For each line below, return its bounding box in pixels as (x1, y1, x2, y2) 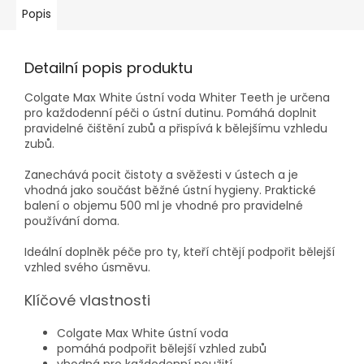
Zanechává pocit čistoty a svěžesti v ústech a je (24, 166, 298, 183)
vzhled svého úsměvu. (24, 258, 150, 275)
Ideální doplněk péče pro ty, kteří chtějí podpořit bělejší (24, 243, 335, 260)
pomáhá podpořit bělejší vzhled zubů (57, 340, 266, 357)
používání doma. (24, 212, 119, 229)
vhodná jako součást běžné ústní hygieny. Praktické (24, 181, 316, 198)
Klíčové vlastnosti (24, 289, 150, 310)
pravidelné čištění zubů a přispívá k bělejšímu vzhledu (24, 119, 327, 136)
